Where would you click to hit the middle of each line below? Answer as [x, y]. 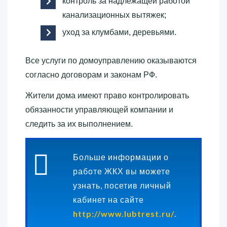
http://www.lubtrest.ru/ [124, 214]
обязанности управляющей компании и [99, 110]
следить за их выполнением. [79, 124]
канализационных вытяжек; [114, 15]
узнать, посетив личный [122, 185]
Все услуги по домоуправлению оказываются [111, 61]
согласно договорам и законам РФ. [91, 75]
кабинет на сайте [108, 200]
